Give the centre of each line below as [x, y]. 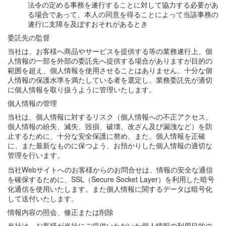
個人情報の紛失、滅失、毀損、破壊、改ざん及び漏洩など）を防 [110, 126]
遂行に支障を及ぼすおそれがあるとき [88, 24]
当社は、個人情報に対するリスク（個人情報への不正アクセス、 [110, 117]
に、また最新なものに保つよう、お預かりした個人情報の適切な [110, 145]
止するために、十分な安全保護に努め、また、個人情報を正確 [106, 136]
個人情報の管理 [32, 103]
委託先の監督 [29, 37]
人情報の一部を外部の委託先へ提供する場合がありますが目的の [110, 61]
